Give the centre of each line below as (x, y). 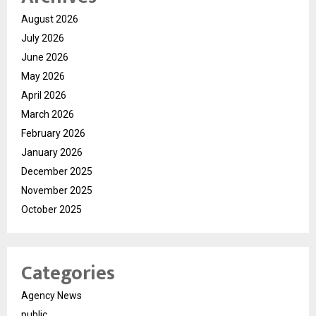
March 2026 (48, 114)
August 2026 (50, 19)
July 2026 (43, 38)
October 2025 (51, 209)
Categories (68, 273)
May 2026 (43, 76)
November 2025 (57, 190)
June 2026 (45, 57)
